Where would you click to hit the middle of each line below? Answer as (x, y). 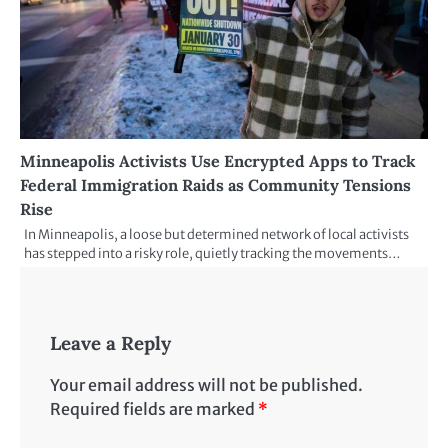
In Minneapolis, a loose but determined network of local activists (216, 234)
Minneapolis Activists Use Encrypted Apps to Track (218, 160)
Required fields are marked (154, 409)
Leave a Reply (110, 342)
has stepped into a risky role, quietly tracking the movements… (212, 253)
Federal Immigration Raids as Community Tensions (215, 184)
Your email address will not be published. (206, 385)
